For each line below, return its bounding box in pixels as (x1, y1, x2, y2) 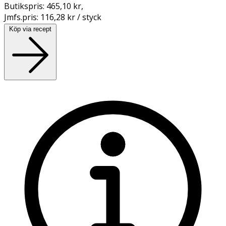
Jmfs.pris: (4, 11, 40, 23)
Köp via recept (9, 25, 51, 33)
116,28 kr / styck (40, 11, 101, 23)
